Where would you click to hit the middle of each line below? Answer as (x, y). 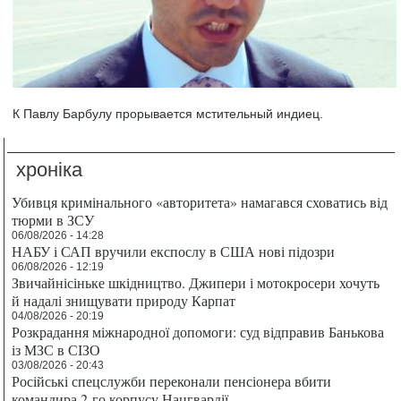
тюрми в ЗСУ (53, 220)
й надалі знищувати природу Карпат (124, 300)
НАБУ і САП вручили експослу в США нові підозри (174, 251)
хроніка (50, 170)
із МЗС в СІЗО (56, 350)
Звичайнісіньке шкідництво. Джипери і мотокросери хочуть (196, 282)
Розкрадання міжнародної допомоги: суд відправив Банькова (198, 332)
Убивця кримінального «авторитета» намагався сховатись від (200, 202)
